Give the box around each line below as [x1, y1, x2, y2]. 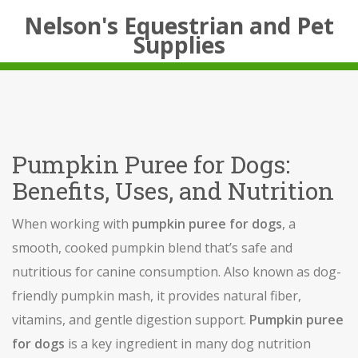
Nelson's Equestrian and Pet [24, 10, 334, 41]
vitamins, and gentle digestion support [12, 311, 244, 328]
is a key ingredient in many [65, 335, 231, 352]
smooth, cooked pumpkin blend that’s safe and [12, 239, 292, 257]
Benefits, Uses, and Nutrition [12, 175, 334, 206]
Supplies [133, 30, 225, 60]
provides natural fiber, [168, 287, 301, 304]
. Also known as [218, 263, 313, 280]
